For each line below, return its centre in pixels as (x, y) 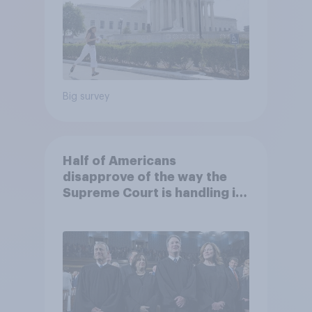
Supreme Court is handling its (155, 193)
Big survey (86, 96)
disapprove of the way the (145, 177)
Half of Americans (119, 161)
